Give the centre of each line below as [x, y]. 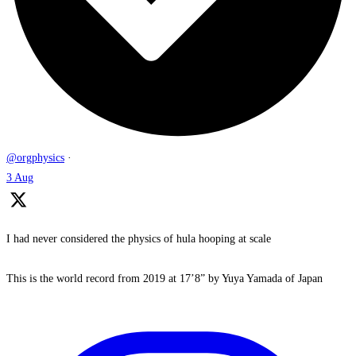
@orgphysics [35, 157]
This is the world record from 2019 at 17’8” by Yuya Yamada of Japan [164, 278]
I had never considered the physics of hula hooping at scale [139, 238]
